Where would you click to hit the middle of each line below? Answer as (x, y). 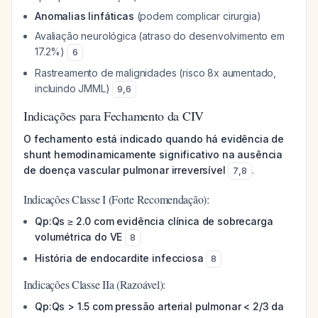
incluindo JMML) (74, 88)
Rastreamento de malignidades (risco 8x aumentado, (156, 73)
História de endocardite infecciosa (119, 258)
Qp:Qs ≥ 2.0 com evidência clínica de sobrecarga (154, 221)
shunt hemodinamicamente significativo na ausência (153, 154)
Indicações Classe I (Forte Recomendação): (116, 199)
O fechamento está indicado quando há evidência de (154, 139)
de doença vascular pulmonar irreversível (125, 170)
